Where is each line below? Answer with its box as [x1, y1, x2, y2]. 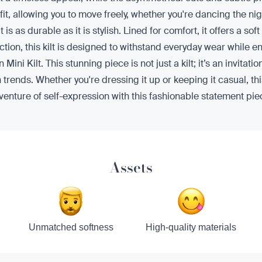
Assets [109, 157, 153, 178]
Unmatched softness [28, 222, 113, 232]
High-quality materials [146, 222, 237, 232]
